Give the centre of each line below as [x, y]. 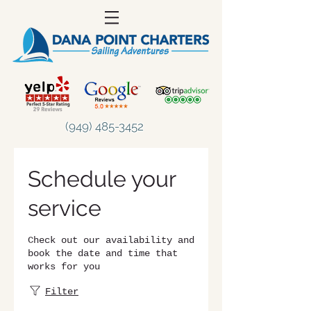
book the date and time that [103, 253]
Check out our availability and [111, 240]
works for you [64, 267]
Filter [62, 292]
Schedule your [102, 179]
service [65, 208]
